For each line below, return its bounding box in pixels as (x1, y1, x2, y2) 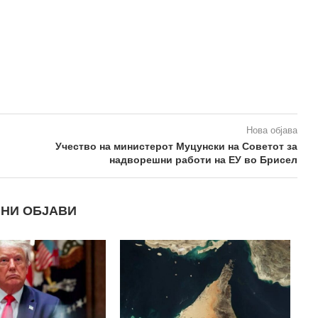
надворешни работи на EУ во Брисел (109, 154, 297, 166)
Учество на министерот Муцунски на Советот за (55, 141, 297, 153)
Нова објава (246, 125, 297, 136)
